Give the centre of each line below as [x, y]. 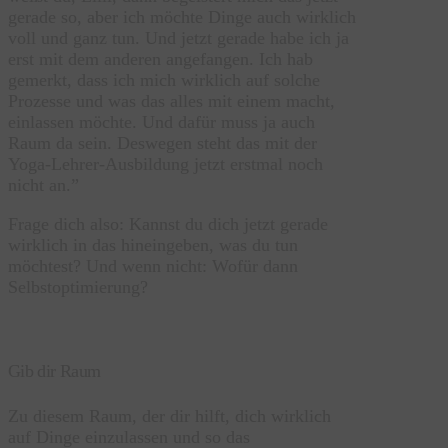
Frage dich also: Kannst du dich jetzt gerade [168, 224]
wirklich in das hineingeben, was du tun [153, 245]
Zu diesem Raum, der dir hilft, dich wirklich [169, 416]
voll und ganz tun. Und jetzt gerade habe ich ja [178, 38]
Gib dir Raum [54, 371]
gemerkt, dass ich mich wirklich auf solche [164, 80]
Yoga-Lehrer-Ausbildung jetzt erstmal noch [165, 164]
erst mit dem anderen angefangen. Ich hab [160, 59]
